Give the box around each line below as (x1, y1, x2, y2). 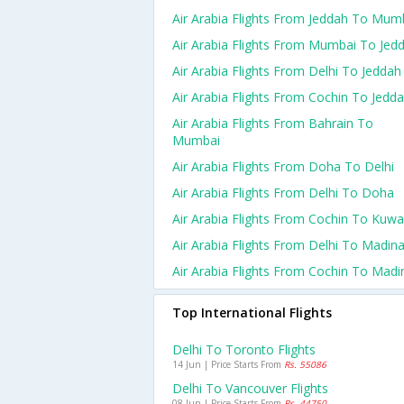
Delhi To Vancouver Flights (172, 380, 328, 397)
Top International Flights (172, 304, 332, 321)
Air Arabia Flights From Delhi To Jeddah (172, 62, 401, 79)
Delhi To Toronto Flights (172, 341, 316, 358)
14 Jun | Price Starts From (172, 358, 284, 371)
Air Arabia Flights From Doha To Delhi (172, 158, 394, 175)
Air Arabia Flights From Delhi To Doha (172, 184, 394, 201)
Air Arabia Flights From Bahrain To (172, 115, 373, 132)
